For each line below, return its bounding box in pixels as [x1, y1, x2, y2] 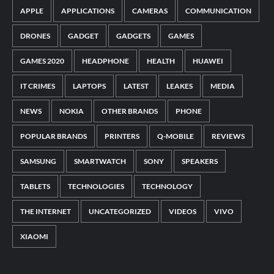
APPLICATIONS [61, 6, 114, 15]
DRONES [20, 31, 50, 40]
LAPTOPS [73, 81, 106, 91]
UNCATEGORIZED [89, 206, 151, 216]
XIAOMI [20, 231, 48, 241]
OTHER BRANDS [102, 106, 158, 116]
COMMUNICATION [185, 6, 251, 15]
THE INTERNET [20, 206, 71, 216]
